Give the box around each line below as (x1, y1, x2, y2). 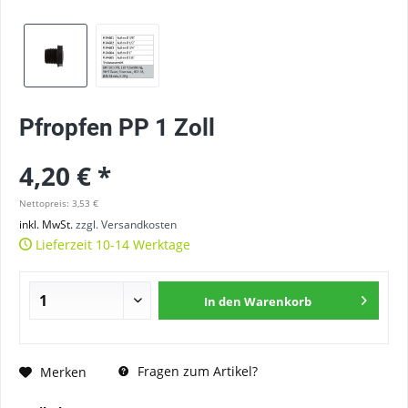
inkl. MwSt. (19, 217, 76, 232)
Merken (40, 362, 87, 381)
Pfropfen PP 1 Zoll (19, 114, 215, 141)
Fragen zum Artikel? (134, 362, 258, 380)
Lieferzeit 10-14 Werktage (32, 236, 190, 253)
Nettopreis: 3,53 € (19, 197, 98, 209)
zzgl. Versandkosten (76, 217, 177, 232)
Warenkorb (244, 293, 312, 310)
